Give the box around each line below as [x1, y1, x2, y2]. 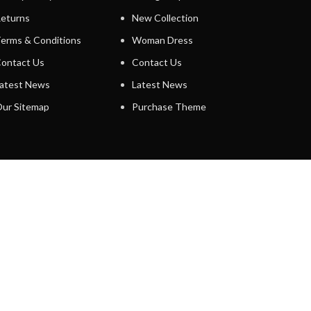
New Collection [132, 11, 199, 24]
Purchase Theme [132, 100, 207, 112]
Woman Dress [132, 33, 194, 46]
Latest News [132, 78, 188, 90]
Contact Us [132, 56, 183, 68]
